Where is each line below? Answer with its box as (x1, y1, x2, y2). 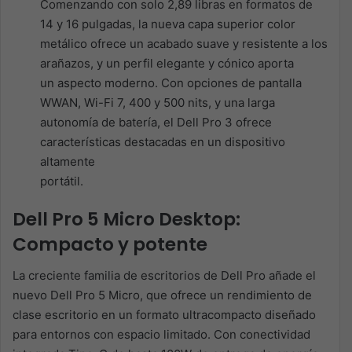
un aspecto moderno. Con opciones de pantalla (40, 75, 302, 90)
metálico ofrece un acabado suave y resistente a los (40, 35, 328, 51)
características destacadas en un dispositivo (40, 134, 285, 149)
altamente (40, 153, 95, 169)
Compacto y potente (13, 231, 207, 257)
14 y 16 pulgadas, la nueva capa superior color (40, 16, 295, 31)
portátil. (40, 173, 83, 189)
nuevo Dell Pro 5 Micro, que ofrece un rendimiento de (13, 288, 312, 303)
